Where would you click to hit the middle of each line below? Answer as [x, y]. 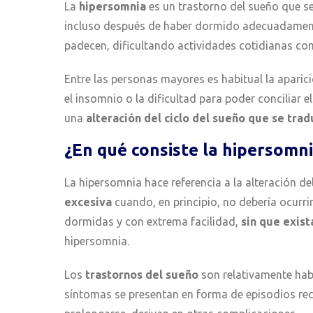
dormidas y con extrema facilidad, [153, 222]
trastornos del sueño [143, 275]
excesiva [88, 202]
